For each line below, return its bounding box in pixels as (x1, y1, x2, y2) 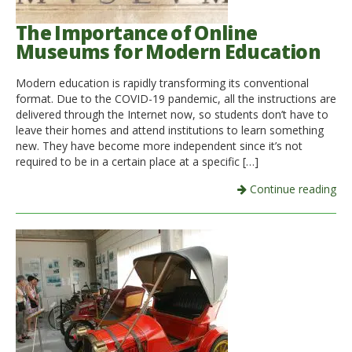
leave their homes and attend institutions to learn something (16, 123, 324, 138)
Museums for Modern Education (16, 38, 321, 64)
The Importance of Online (16, 19, 258, 46)
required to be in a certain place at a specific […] (16, 154, 258, 170)
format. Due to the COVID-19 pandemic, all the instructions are (16, 91, 336, 107)
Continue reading (247, 181, 336, 197)
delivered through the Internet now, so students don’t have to (16, 107, 328, 123)
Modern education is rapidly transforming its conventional (16, 75, 309, 91)
